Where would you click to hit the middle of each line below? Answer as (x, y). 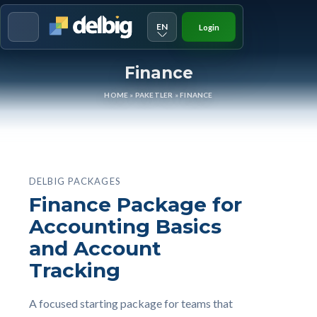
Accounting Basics (125, 226)
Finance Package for (136, 204)
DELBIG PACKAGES (75, 181)
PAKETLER (154, 95)
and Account (95, 248)
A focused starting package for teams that (131, 303)
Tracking (75, 270)
